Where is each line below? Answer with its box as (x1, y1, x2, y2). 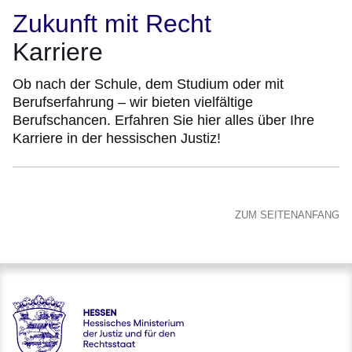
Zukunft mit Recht (13, 9, 211, 38)
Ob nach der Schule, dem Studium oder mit (13, 75, 284, 92)
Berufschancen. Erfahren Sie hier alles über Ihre (13, 112, 314, 128)
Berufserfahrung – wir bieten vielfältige (13, 93, 253, 110)
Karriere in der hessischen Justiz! (13, 130, 221, 146)
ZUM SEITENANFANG (235, 208, 339, 221)
